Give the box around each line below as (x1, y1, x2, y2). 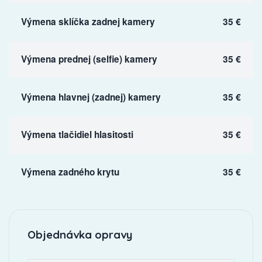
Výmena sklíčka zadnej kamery (20, 15, 155, 29)
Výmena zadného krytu (20, 166, 119, 179)
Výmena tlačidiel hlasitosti (20, 127, 133, 141)
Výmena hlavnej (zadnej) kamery (20, 90, 161, 104)
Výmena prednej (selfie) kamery (20, 53, 157, 66)
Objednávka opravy (27, 227, 132, 242)
